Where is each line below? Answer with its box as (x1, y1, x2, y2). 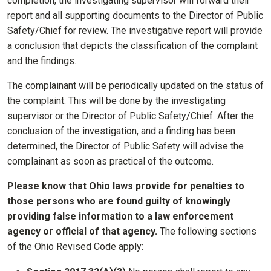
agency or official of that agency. (7, 226, 160, 238)
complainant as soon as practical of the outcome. (7, 155, 214, 168)
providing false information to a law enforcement (7, 211, 233, 223)
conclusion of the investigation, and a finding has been (7, 125, 235, 137)
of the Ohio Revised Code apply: (7, 241, 146, 253)
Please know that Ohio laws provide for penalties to (7, 180, 244, 192)
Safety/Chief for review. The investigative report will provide (7, 25, 263, 37)
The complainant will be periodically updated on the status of (7, 80, 264, 92)
